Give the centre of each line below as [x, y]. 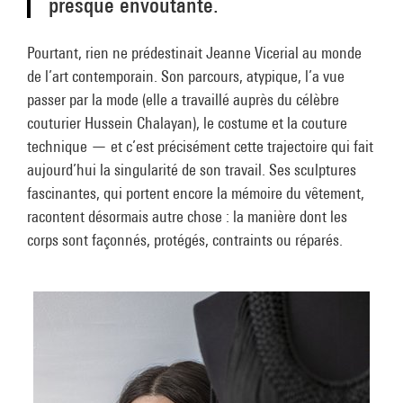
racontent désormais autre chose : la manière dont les [187, 216]
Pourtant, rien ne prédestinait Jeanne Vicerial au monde [194, 53]
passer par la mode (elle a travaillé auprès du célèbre [183, 99]
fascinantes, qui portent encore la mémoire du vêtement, [196, 193]
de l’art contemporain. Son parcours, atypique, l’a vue [186, 76]
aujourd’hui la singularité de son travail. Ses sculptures [192, 170]
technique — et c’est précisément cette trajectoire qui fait [200, 146]
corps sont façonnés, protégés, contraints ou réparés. [185, 240]
